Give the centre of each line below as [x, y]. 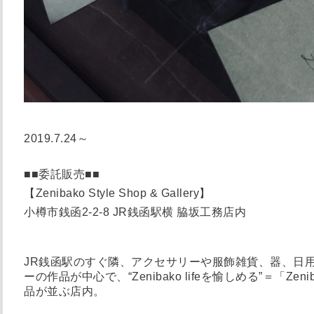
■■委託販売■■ [62, 174]
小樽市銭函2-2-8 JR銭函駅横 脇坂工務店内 [135, 212]
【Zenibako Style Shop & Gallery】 [117, 193]
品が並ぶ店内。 [64, 291]
